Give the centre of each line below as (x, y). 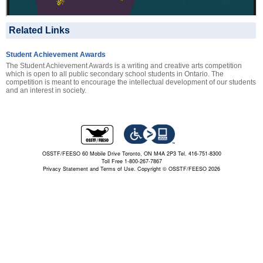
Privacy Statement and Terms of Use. (89, 169)
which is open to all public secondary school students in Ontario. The (115, 74)
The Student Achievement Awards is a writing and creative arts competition (124, 65)
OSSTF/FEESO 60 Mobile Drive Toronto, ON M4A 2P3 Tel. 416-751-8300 (131, 154)
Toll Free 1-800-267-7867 (131, 161)
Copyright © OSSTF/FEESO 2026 (178, 169)
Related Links (39, 30)
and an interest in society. (46, 90)
